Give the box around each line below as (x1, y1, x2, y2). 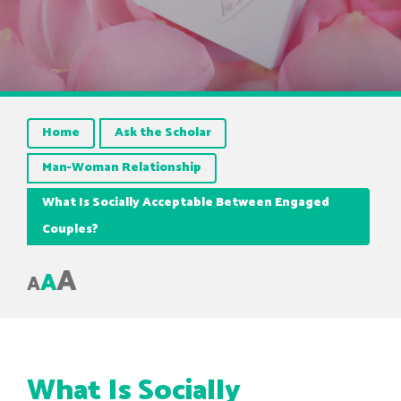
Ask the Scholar (115, 123, 211, 143)
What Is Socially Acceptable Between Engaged (42, 192, 329, 213)
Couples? (42, 219, 98, 240)
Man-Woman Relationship (42, 158, 201, 178)
